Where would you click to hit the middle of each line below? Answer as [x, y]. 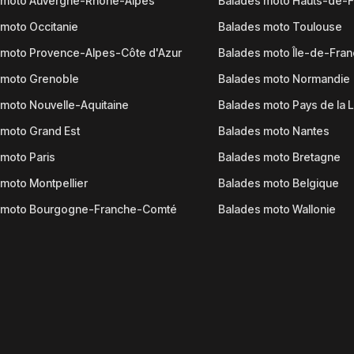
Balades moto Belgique [278, 183]
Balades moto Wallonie [277, 209]
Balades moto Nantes [273, 131]
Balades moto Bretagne [279, 157]
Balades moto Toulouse [280, 26]
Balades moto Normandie [284, 79]
